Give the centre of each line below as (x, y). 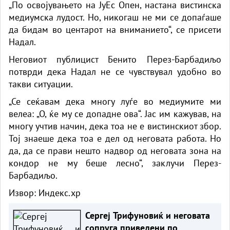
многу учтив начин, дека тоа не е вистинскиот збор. (115, 126)
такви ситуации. (41, 84)
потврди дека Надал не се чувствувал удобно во (115, 71)
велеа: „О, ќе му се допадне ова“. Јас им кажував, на (115, 113)
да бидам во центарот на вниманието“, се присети (115, 29)
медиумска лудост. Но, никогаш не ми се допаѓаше (115, 17)
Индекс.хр (60, 193)
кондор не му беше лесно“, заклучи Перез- (115, 163)
